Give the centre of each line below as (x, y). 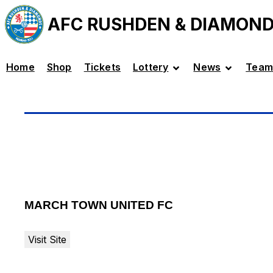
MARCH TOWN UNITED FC (99, 205)
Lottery (151, 67)
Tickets (102, 67)
